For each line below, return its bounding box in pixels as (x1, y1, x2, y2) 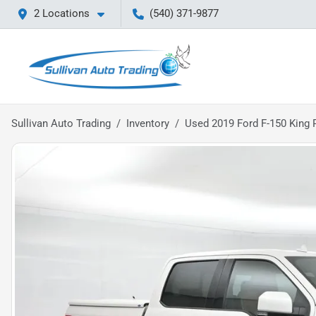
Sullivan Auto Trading (11, 117, 111, 130)
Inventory (126, 117, 169, 130)
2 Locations (34, 7, 90, 20)
